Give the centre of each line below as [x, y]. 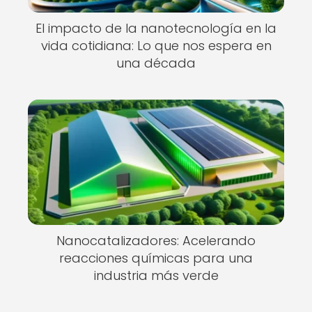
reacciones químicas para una [156, 258]
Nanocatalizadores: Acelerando [156, 241]
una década [156, 63]
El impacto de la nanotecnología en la [156, 28]
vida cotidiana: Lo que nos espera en [156, 46]
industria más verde [156, 275]
